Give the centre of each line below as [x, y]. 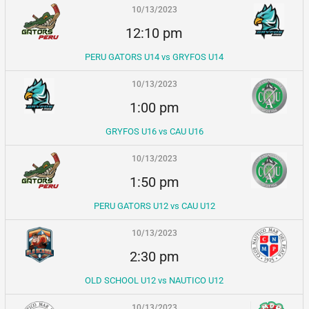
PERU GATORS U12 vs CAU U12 [154, 206]
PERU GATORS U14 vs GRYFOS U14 [154, 57]
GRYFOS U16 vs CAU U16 [154, 131]
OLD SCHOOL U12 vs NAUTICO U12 [154, 280]
